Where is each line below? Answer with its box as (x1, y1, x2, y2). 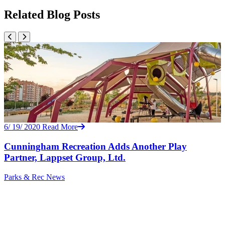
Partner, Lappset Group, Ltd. (4, 152, 126, 163)
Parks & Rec (4, 172, 44, 181)
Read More (42, 123, 78, 132)
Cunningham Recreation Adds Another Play (4, 141, 187, 152)
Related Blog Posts (4, 8, 100, 22)
